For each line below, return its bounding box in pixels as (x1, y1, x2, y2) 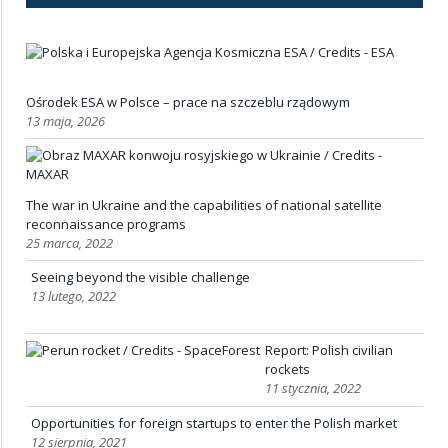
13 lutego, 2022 (31, 287, 116, 306)
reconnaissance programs (26, 215, 186, 234)
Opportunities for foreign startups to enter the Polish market (31, 414, 397, 433)
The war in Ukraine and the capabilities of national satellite (26, 196, 382, 215)
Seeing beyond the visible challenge (31, 268, 250, 287)
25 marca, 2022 (26, 234, 113, 253)
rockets (265, 360, 310, 379)
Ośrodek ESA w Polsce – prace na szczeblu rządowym (26, 93, 350, 112)
